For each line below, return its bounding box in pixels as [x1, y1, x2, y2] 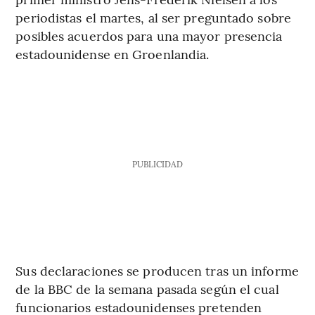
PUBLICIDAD [131, 157, 183, 169]
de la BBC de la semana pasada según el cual [15, 279, 279, 297]
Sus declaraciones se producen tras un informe [15, 261, 299, 279]
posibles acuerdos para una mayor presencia [15, 26, 283, 44]
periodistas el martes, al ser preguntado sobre [15, 8, 291, 26]
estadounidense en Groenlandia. [15, 44, 210, 63]
